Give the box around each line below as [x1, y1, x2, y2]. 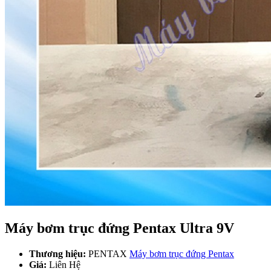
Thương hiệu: [29, 248, 86, 259]
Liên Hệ [49, 259, 80, 270]
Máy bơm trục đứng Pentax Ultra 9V [5, 220, 234, 236]
